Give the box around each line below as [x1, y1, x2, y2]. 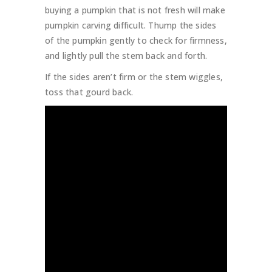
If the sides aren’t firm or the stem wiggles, [45, 71, 223, 83]
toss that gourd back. [45, 86, 134, 98]
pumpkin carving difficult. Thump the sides [45, 19, 217, 32]
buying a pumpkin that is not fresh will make [45, 4, 225, 16]
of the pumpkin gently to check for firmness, [45, 35, 227, 47]
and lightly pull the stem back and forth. [45, 50, 208, 62]
